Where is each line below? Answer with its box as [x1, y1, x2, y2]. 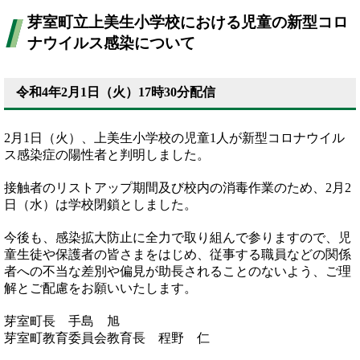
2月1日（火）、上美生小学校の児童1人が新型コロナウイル [4, 131, 345, 145]
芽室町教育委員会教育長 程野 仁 [4, 331, 210, 345]
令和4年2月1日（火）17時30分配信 [16, 85, 215, 99]
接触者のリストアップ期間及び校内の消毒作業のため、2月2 [4, 181, 351, 194]
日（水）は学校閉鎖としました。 [4, 198, 197, 211]
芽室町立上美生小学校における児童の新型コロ [27, 14, 348, 31]
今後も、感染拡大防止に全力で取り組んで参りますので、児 [4, 231, 351, 244]
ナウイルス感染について [27, 35, 195, 51]
